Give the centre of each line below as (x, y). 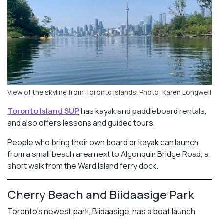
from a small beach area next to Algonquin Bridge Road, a (108, 154)
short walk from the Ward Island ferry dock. (83, 165)
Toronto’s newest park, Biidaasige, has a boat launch (101, 211)
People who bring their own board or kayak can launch (103, 142)
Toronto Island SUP (43, 111)
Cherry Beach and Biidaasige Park (101, 194)
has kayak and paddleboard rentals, (143, 111)
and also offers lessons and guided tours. (81, 122)
